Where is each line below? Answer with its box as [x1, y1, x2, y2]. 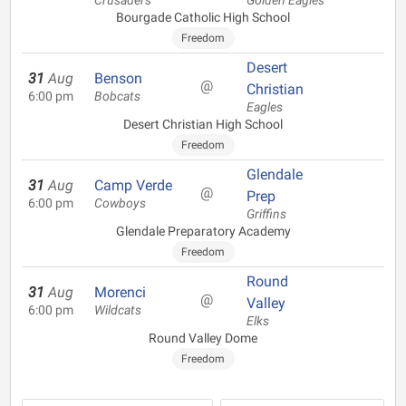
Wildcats [94, 303, 141, 318]
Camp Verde [94, 177, 172, 194]
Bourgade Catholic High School [116, 10, 290, 24]
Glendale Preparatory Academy [115, 224, 291, 238]
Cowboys [94, 196, 146, 211]
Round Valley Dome [149, 331, 257, 345]
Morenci [94, 284, 146, 301]
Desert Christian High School [123, 117, 283, 131]
